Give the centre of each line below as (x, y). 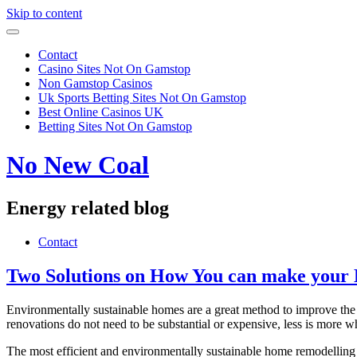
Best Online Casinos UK (101, 112)
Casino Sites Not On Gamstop (114, 69)
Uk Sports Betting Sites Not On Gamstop (142, 98)
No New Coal (78, 165)
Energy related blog (88, 208)
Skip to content (44, 13)
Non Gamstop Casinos (95, 83)
